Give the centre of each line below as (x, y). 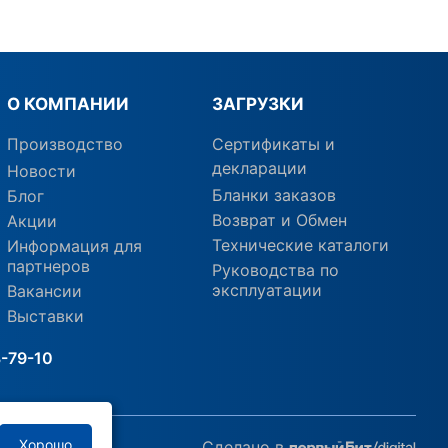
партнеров (49, 266)
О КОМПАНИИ (68, 104)
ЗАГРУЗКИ (257, 104)
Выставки (46, 316)
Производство (65, 144)
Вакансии (45, 291)
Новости (42, 171)
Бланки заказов (273, 195)
